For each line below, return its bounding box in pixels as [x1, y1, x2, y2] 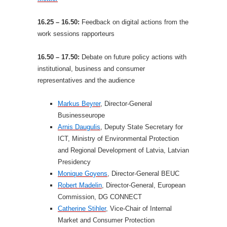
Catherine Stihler [58, 205, 106, 212]
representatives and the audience [37, 77, 135, 84]
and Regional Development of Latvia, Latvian [58, 146, 189, 154]
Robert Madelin [58, 181, 102, 189]
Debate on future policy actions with [82, 53, 186, 61]
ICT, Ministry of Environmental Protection [58, 135, 179, 142]
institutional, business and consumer [37, 65, 145, 72]
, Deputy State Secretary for [100, 123, 183, 131]
